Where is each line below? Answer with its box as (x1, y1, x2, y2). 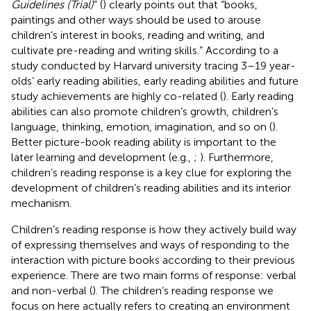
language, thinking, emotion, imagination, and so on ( (11, 119, 272, 133)
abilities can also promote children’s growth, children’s (11, 104, 278, 118)
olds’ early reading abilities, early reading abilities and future (11, 74, 299, 87)
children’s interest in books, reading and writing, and (11, 28, 264, 42)
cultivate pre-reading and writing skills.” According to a (11, 43, 278, 57)
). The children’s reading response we (92, 283, 274, 297)
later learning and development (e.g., (11, 150, 194, 164)
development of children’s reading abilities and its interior (11, 180, 291, 194)
